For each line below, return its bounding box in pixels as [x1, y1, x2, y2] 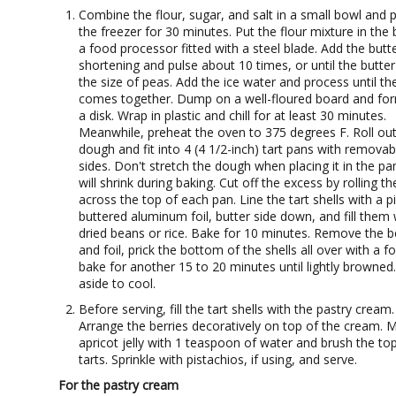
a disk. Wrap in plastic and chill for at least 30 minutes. [79, 107, 386, 124]
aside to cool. [79, 275, 156, 292]
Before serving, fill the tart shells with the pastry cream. [79, 301, 394, 317]
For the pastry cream [58, 377, 179, 393]
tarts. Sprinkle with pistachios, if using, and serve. [79, 351, 357, 368]
